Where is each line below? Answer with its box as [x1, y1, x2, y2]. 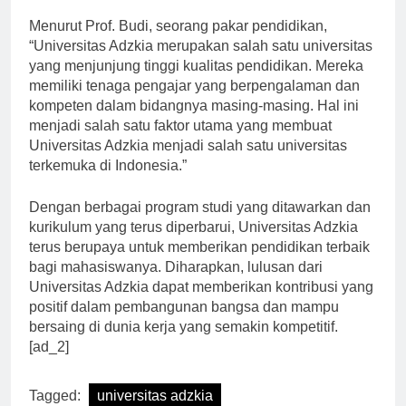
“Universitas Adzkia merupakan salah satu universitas [29, 54, 372, 71]
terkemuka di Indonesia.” [29, 174, 187, 190]
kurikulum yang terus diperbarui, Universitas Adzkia [29, 236, 358, 252]
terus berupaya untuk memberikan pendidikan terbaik [29, 256, 370, 272]
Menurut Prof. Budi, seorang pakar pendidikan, [29, 34, 327, 51]
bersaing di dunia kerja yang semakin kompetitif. [29, 335, 338, 352]
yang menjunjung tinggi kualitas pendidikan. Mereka [29, 74, 363, 91]
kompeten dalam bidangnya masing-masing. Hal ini [29, 114, 359, 130]
